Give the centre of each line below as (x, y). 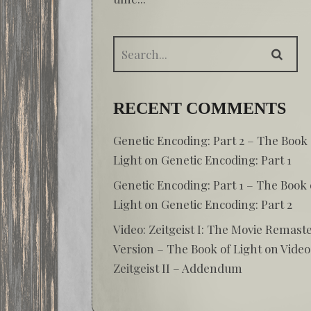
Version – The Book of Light (187, 248)
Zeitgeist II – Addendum (178, 268)
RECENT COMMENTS (200, 108)
